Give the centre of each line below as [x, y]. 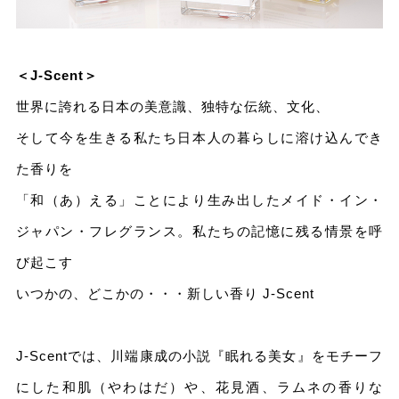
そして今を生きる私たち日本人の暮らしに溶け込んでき [199, 138]
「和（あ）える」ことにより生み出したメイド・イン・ [199, 200]
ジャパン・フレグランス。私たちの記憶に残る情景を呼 [199, 232]
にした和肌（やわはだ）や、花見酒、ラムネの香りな [199, 387]
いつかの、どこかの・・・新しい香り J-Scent [165, 294]
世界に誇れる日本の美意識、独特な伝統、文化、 [172, 107]
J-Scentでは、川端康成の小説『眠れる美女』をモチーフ [199, 356]
